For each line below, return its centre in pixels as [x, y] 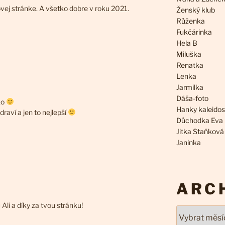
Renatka [190, 65]
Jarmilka [190, 87]
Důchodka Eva [199, 121]
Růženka [190, 21]
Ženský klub [195, 10]
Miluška [189, 54]
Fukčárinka [194, 32]
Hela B [187, 43]
